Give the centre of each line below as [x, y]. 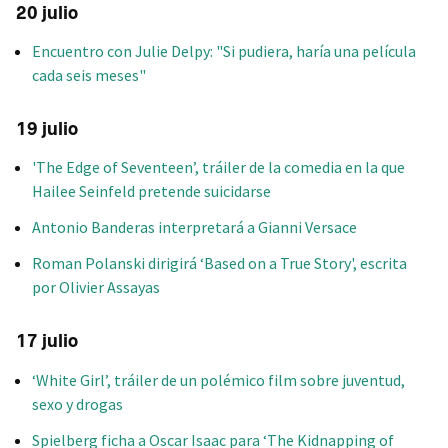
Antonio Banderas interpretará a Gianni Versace [194, 227]
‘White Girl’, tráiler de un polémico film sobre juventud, [218, 379]
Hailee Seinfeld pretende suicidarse [151, 191]
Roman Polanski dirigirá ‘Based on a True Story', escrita [219, 263]
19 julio [47, 129]
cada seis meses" [89, 75]
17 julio [47, 341]
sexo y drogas [77, 403]
